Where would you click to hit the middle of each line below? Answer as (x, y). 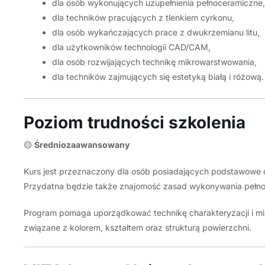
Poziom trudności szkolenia (134, 122)
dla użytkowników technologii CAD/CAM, (131, 47)
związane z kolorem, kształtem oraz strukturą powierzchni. (137, 227)
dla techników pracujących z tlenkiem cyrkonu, (143, 17)
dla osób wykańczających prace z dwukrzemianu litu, (156, 32)
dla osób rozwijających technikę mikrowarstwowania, (154, 62)
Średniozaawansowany (82, 145)
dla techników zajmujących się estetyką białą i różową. (158, 77)
